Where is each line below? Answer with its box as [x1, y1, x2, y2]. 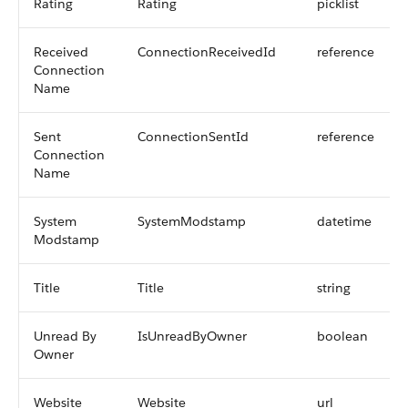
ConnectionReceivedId [138, 44, 276, 60]
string [317, 280, 351, 296]
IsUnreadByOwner [138, 328, 247, 344]
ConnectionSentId [138, 128, 249, 145]
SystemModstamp [138, 213, 246, 229]
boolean [317, 328, 368, 344]
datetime [317, 213, 372, 229]
